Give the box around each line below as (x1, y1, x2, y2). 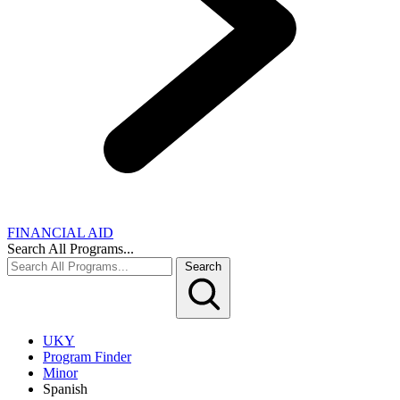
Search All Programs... (7, 241, 134, 257)
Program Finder (43, 349, 131, 365)
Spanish (43, 381, 87, 397)
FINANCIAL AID (7, 225, 113, 241)
